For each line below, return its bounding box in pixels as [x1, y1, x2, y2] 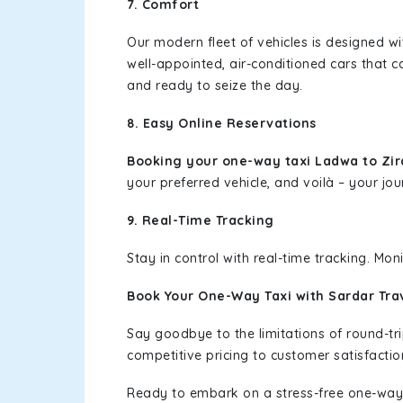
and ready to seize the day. [127, 77, 303, 94]
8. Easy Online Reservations [127, 115, 320, 131]
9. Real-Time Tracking [127, 212, 274, 228]
